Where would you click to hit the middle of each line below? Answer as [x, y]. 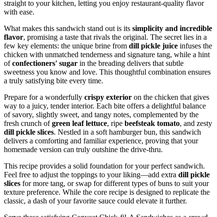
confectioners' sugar [45, 63]
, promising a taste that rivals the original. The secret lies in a [115, 37]
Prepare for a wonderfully [44, 97]
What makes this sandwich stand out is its [68, 28]
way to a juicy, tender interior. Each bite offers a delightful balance [105, 106]
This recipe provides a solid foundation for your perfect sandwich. [104, 166]
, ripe [116, 123]
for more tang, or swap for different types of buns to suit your [115, 183]
